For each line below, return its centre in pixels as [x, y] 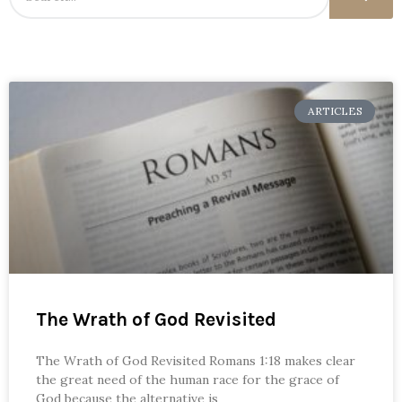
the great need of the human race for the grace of [188, 379]
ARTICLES [335, 110]
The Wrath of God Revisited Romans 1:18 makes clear [196, 360]
